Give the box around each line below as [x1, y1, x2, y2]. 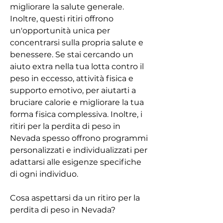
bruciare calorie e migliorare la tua [10, 97, 144, 107]
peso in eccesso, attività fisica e [10, 73, 133, 83]
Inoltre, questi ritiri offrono [10, 13, 113, 23]
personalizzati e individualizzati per [10, 145, 147, 155]
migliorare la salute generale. [10, 1, 124, 11]
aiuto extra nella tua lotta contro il [10, 61, 144, 71]
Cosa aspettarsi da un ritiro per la [10, 193, 140, 203]
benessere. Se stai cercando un [10, 49, 133, 59]
